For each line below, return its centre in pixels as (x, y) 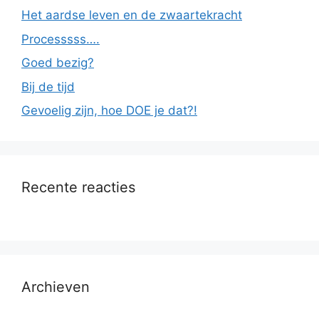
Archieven (56, 287)
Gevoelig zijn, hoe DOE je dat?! (109, 111)
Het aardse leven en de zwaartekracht (132, 15)
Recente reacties (78, 188)
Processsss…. (61, 39)
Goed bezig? (58, 63)
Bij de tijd (48, 87)
